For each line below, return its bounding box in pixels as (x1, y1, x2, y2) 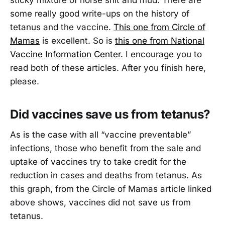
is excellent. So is (40, 35, 115, 46)
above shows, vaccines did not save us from (10, 197, 191, 207)
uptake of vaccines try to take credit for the (10, 156, 186, 167)
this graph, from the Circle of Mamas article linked (10, 183, 211, 194)
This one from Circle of (114, 22, 205, 32)
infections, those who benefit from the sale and (10, 143, 201, 153)
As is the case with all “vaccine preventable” (10, 129, 191, 140)
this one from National (115, 35, 204, 46)
